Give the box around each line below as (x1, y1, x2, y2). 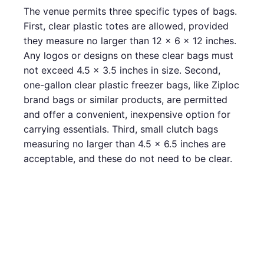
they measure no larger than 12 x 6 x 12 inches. (24, 34, 236, 47)
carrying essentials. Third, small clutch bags (24, 123, 218, 135)
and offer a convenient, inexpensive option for (24, 108, 230, 120)
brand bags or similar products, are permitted (24, 93, 227, 105)
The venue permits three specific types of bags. (24, 5, 237, 17)
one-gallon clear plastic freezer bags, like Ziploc (24, 78, 239, 91)
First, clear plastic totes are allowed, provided (24, 19, 229, 32)
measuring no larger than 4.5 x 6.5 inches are (24, 137, 226, 150)
